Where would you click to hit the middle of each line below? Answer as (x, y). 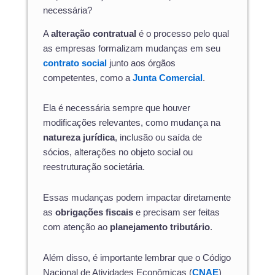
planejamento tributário (160, 227)
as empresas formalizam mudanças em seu (132, 48)
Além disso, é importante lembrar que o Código (137, 258)
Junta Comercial (168, 78)
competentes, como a (88, 78)
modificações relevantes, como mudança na (132, 123)
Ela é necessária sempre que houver (117, 108)
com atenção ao (76, 227)
